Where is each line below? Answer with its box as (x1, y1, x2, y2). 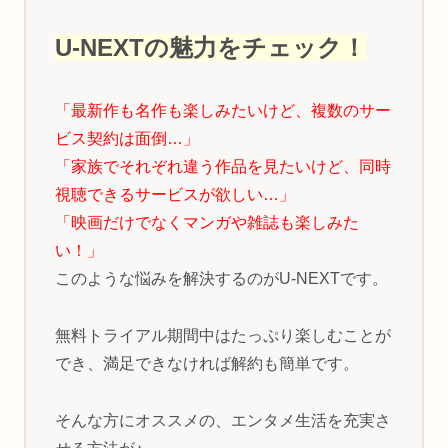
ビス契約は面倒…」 (54, 130, 199, 148)
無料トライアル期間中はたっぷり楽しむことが (54, 327, 391, 345)
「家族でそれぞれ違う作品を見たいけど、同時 (54, 158, 391, 176)
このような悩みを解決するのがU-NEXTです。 (54, 270, 388, 288)
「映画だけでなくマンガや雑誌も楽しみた (54, 214, 359, 232)
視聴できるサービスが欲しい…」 (54, 186, 295, 204)
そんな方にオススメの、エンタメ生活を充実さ (54, 412, 391, 430)
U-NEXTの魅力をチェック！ (54, 34, 366, 62)
